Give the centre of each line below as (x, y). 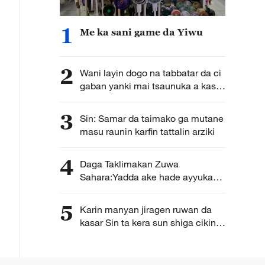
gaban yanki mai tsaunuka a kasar (152, 86)
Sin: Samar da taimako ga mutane (152, 118)
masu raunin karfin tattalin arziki (147, 131)
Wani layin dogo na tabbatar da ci (151, 73)
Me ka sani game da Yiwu (141, 32)
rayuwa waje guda (118, 203)
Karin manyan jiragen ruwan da (146, 209)
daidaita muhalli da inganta (138, 190)
